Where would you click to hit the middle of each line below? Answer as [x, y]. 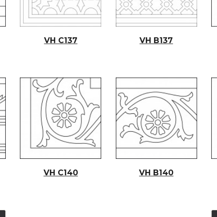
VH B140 [156, 172]
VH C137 [61, 40]
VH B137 [156, 40]
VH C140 [61, 172]
